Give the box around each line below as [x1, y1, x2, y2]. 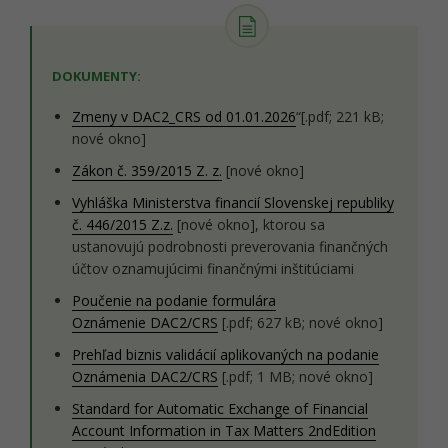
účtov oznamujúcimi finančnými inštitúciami [72, 259, 354, 278]
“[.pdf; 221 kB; [296, 107, 384, 126]
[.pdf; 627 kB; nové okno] [218, 313, 383, 332]
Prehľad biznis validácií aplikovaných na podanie [72, 345, 379, 364]
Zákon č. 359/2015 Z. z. [72, 161, 222, 180]
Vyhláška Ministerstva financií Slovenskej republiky [72, 193, 394, 212]
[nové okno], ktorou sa [173, 215, 325, 234]
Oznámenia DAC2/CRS [72, 367, 218, 386]
